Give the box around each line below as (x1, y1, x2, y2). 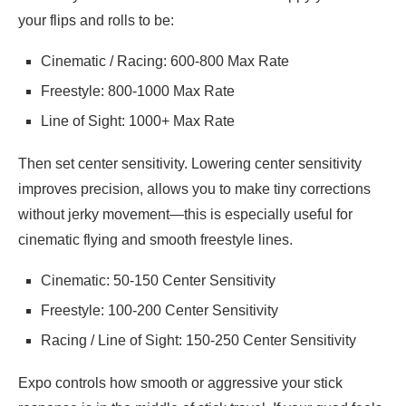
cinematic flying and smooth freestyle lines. (18, 232, 293, 248)
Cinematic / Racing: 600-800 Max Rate (41, 53, 289, 70)
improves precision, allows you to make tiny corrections (18, 181, 371, 198)
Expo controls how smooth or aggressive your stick (18, 375, 343, 391)
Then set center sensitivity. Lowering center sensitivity (18, 156, 362, 172)
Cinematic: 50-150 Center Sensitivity (41, 273, 275, 289)
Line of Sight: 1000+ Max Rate (41, 113, 235, 130)
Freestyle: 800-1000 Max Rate (41, 83, 235, 100)
